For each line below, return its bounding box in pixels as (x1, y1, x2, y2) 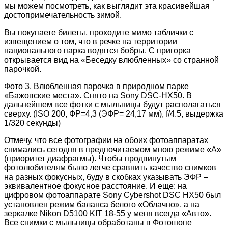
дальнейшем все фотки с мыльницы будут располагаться (4, 100, 221, 109)
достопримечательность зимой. (4, 10, 122, 19)
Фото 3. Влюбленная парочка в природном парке (4, 81, 189, 91)
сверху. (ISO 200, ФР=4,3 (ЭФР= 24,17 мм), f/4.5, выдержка (4, 109, 223, 118)
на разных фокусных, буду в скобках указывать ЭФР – (4, 172, 208, 181)
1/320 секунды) (4, 118, 61, 127)
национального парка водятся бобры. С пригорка (4, 46, 191, 55)
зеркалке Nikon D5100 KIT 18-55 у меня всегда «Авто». (4, 209, 211, 218)
